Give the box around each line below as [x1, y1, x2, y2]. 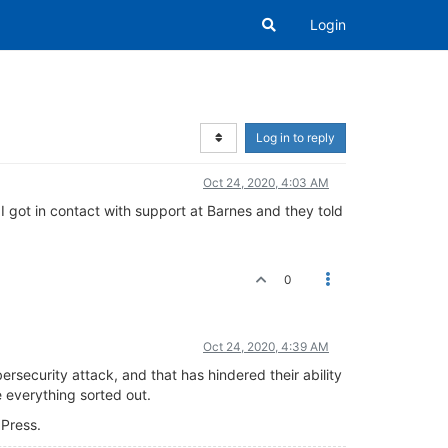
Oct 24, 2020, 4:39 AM [203, 339, 329, 354]
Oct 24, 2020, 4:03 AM [203, 175, 329, 190]
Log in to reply [256, 130, 335, 145]
